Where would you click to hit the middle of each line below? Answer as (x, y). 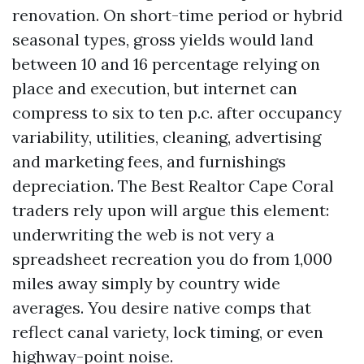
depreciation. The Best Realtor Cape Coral (173, 186)
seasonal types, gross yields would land (163, 39)
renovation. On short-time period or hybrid (178, 15)
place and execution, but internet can (155, 88)
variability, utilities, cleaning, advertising (167, 137)
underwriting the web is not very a (143, 234)
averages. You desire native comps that (162, 308)
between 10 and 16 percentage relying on (166, 64)
